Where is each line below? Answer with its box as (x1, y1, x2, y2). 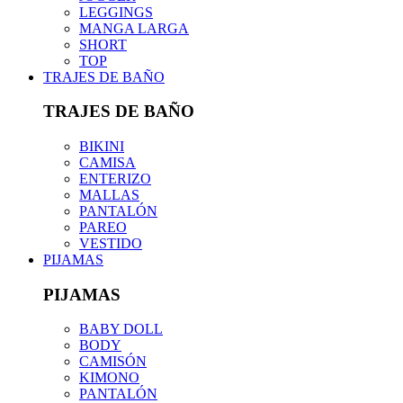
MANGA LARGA (79, 20, 189, 36)
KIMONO (79, 370, 139, 386)
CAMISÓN (79, 354, 147, 370)
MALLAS (79, 187, 139, 202)
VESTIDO (79, 236, 142, 251)
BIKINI (79, 139, 124, 154)
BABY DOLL (79, 321, 163, 337)
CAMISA (79, 155, 136, 170)
